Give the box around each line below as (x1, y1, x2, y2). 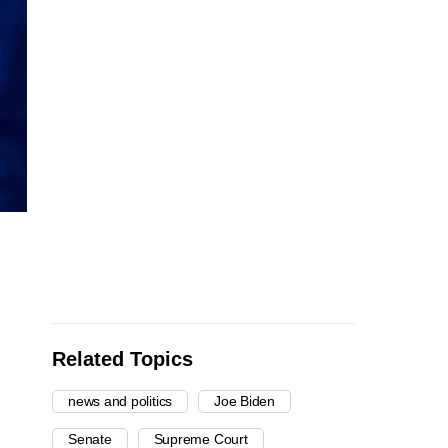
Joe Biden (214, 393, 276, 410)
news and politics (68, 393, 173, 410)
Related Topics (52, 348, 193, 371)
